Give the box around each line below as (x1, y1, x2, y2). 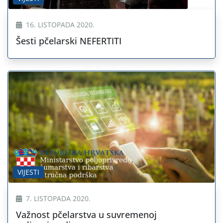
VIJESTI (17, 167, 39, 177)
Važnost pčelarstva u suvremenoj (16, 209, 157, 221)
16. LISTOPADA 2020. (24, 19, 95, 29)
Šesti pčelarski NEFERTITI (16, 34, 121, 47)
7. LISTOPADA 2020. (24, 194, 91, 204)
